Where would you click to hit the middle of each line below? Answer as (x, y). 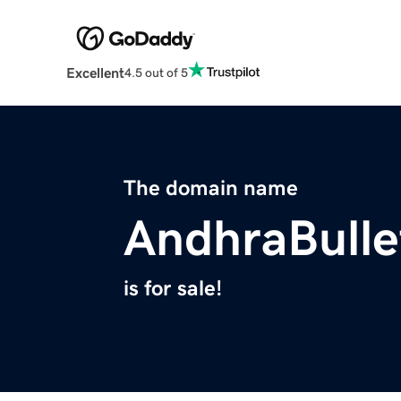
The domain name (211, 188)
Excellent (95, 73)
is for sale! (173, 289)
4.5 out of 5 (156, 72)
